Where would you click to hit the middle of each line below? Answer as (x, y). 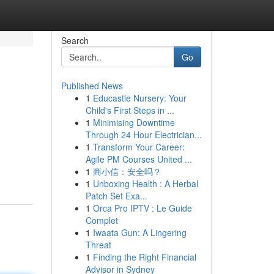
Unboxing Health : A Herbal (145, 183)
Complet (102, 220)
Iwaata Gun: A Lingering (139, 232)
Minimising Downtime (134, 122)
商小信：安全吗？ (127, 171)
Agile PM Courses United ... (139, 159)
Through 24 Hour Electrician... (143, 135)
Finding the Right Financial (144, 257)
